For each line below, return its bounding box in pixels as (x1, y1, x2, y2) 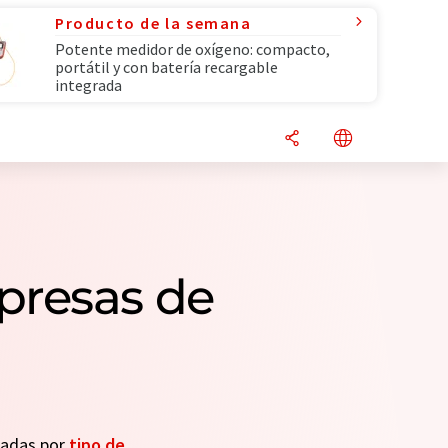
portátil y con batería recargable (55, 57, 278, 77)
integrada (55, 75, 122, 95)
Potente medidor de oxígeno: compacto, (55, 39, 330, 59)
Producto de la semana (55, 13, 252, 33)
